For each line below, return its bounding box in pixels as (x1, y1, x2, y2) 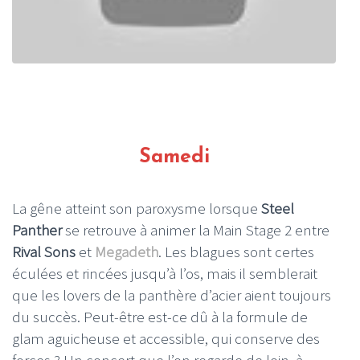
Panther (12, 220, 62, 240)
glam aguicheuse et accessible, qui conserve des (12, 329, 320, 349)
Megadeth (95, 242, 158, 262)
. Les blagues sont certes (158, 242, 314, 262)
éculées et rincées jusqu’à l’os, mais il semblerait (12, 264, 317, 284)
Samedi (138, 147, 210, 168)
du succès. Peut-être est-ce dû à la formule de (12, 307, 308, 327)
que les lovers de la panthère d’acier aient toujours (12, 285, 331, 305)
